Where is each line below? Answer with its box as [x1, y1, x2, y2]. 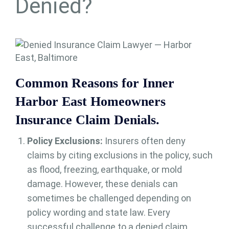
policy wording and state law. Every [27, 207, 170, 218]
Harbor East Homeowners [15, 94, 166, 109]
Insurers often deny [102, 135, 186, 147]
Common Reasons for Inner [15, 76, 174, 91]
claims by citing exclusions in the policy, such [27, 150, 213, 161]
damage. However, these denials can [27, 178, 178, 190]
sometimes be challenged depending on [27, 193, 191, 204]
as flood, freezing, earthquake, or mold [27, 164, 182, 175]
